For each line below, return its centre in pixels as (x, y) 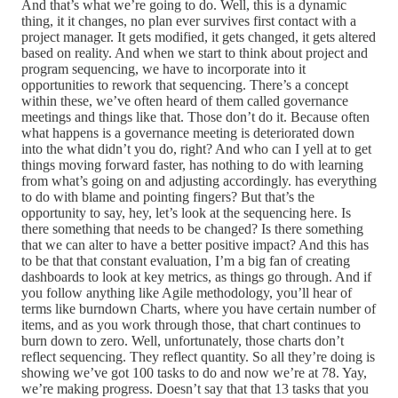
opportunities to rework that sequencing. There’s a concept (185, 85)
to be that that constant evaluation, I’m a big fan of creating (186, 261)
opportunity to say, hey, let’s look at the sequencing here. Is (186, 213)
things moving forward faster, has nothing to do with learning (192, 165)
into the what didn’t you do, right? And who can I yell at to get (196, 149)
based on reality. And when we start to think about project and (195, 53)
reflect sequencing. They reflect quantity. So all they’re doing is (198, 357)
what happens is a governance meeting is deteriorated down (188, 133)
